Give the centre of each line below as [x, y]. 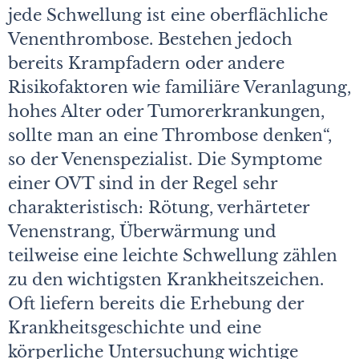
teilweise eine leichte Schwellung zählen [173, 256]
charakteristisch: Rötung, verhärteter [159, 208]
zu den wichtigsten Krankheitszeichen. [166, 280]
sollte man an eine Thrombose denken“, [170, 136]
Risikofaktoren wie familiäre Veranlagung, [179, 88]
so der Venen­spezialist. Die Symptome [165, 160]
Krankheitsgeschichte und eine [135, 328]
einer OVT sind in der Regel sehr [143, 184]
